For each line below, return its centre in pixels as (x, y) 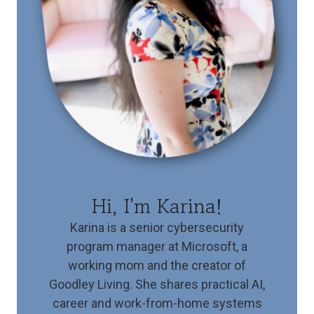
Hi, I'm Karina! (157, 205)
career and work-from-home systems (157, 303)
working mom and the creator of (157, 265)
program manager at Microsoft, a (157, 246)
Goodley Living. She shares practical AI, (157, 284)
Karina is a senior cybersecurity (157, 227)
